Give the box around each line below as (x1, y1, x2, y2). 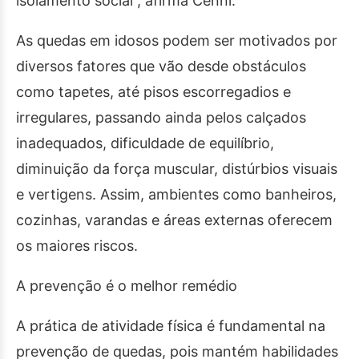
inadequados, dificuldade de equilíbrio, (16, 135, 274, 152)
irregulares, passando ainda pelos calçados (16, 109, 306, 127)
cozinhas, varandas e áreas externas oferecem (16, 212, 333, 229)
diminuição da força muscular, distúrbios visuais (16, 160, 337, 178)
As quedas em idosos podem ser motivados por (16, 32, 337, 50)
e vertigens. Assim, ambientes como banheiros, (16, 186, 337, 204)
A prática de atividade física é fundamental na (16, 317, 325, 335)
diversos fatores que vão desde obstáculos (16, 58, 306, 75)
